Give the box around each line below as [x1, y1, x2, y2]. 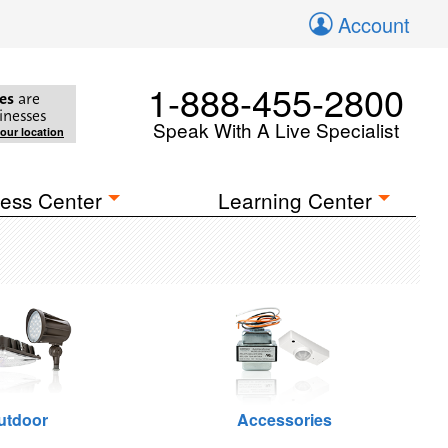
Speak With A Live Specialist [153, 116, 399, 143]
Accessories [236, 408, 332, 431]
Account [338, 10, 410, 39]
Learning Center [218, 185, 373, 215]
